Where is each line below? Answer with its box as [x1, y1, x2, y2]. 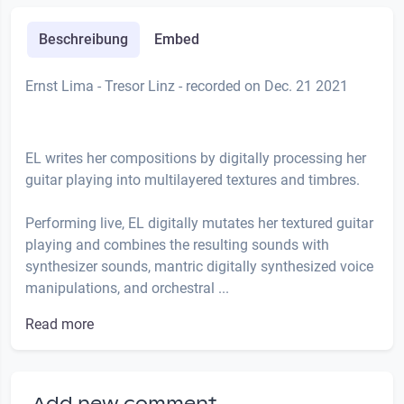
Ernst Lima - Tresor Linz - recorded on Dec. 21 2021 [25, 78, 348, 96]
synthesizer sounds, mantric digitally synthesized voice [25, 258, 373, 276]
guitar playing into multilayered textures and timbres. [25, 171, 360, 189]
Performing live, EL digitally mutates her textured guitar [25, 215, 373, 233]
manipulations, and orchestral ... [25, 280, 229, 298]
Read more [25, 316, 94, 334]
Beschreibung [38, 31, 128, 49]
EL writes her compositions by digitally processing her [25, 150, 366, 168]
